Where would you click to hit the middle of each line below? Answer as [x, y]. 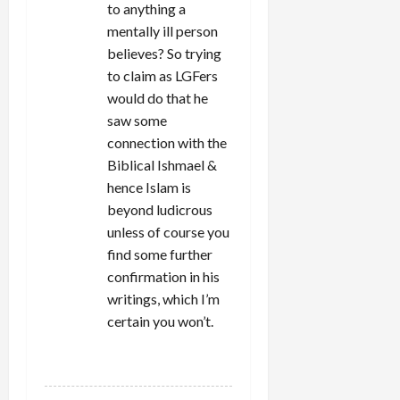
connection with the [167, 142]
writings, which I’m [163, 298]
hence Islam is [149, 187]
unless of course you [168, 231]
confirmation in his [163, 276]
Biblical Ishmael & [162, 164]
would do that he [158, 97]
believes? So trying [164, 53]
